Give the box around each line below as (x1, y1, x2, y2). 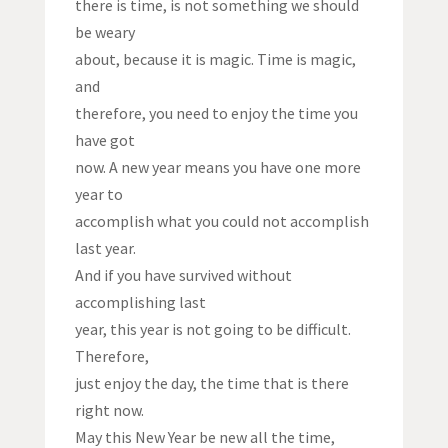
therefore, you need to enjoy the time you (74, 103, 358, 124)
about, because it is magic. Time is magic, (74, 49, 356, 70)
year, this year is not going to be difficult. (74, 319, 351, 340)
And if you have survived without (74, 265, 292, 286)
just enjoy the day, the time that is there (74, 373, 349, 394)
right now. (74, 400, 144, 421)
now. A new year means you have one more (74, 157, 361, 178)
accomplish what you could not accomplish (74, 211, 369, 232)
